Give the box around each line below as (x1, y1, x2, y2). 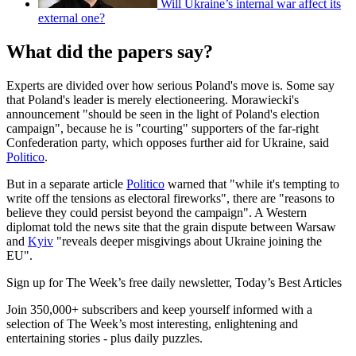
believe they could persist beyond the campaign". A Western (6, 206, 307, 220)
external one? (38, 11, 105, 25)
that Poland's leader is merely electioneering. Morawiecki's (6, 93, 299, 107)
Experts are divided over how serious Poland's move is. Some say (6, 79, 335, 93)
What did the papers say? (6, 41, 213, 63)
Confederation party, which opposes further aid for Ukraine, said (6, 136, 329, 150)
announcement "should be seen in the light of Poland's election (6, 107, 319, 122)
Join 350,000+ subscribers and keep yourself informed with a (6, 303, 312, 317)
